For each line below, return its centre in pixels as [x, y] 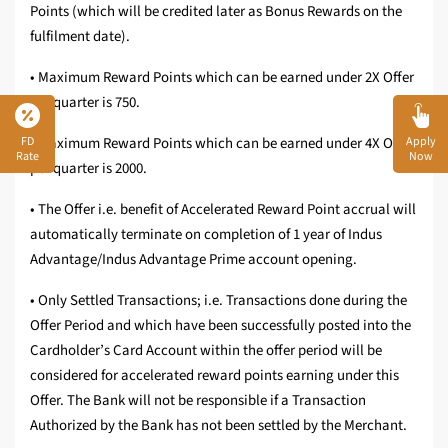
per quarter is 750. [85, 103]
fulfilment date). [80, 37]
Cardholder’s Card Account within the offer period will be [206, 351]
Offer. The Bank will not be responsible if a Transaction [198, 401]
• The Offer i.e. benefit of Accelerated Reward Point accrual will [223, 210]
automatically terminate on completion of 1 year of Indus [206, 235]
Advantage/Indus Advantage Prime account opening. [193, 260]
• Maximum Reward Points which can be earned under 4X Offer [222, 144]
